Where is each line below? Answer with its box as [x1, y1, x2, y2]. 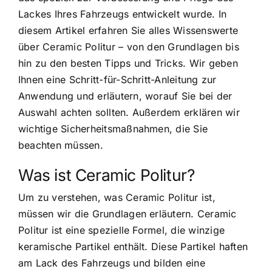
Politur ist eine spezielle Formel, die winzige [18, 224, 225, 237]
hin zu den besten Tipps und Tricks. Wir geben [18, 57, 238, 70]
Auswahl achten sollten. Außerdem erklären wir [18, 106, 240, 119]
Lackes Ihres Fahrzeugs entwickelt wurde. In [18, 8, 227, 21]
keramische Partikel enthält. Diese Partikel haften [18, 240, 248, 253]
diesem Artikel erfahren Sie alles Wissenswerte [18, 24, 239, 37]
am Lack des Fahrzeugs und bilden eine [18, 257, 205, 270]
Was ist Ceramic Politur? [18, 165, 195, 185]
